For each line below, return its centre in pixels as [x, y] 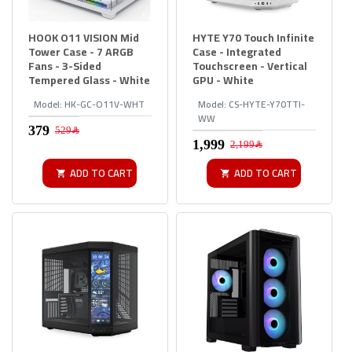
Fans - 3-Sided [65, 66]
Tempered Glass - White [89, 80]
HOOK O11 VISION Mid [84, 37]
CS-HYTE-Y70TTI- [266, 104]
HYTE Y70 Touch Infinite [253, 37]
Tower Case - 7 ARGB [81, 51]
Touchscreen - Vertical [249, 66]
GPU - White [223, 80]
